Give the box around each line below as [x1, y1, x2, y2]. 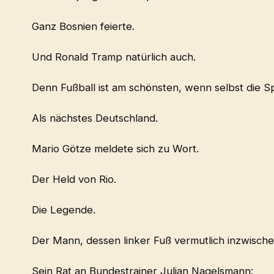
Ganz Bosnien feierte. [32, 20, 135, 33]
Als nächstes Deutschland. [32, 112, 158, 125]
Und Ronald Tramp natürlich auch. [32, 51, 196, 64]
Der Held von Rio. [32, 173, 116, 186]
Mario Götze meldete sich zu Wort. [32, 143, 199, 155]
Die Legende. [32, 204, 95, 217]
